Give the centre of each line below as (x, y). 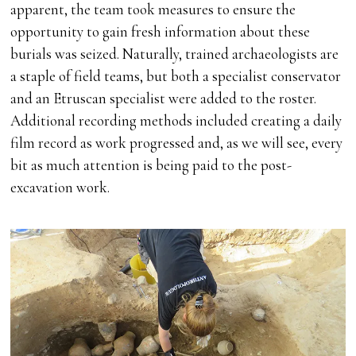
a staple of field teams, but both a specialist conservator (176, 75)
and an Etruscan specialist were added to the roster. (164, 98)
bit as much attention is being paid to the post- (151, 164)
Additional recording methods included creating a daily (176, 120)
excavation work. (60, 187)
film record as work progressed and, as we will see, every (177, 142)
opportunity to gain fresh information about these (161, 31)
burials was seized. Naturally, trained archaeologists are (175, 53)
